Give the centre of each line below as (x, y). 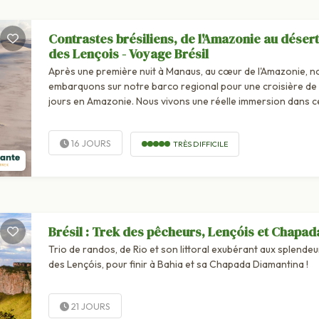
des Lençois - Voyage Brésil (128, 54)
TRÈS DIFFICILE (200, 143)
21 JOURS (89, 307)
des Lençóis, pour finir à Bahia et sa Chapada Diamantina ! (178, 265)
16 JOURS (90, 143)
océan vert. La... (83, 116)
